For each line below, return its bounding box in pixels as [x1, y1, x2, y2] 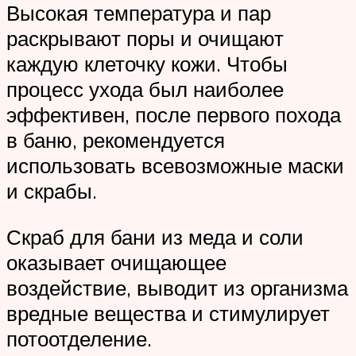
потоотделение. [6, 326, 152, 352]
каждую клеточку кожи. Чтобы [6, 51, 288, 77]
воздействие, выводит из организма [6, 275, 348, 301]
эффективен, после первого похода [6, 102, 341, 128]
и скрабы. [6, 178, 97, 204]
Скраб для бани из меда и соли [6, 224, 304, 250]
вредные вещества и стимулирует [6, 300, 330, 327]
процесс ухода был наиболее [6, 76, 284, 103]
